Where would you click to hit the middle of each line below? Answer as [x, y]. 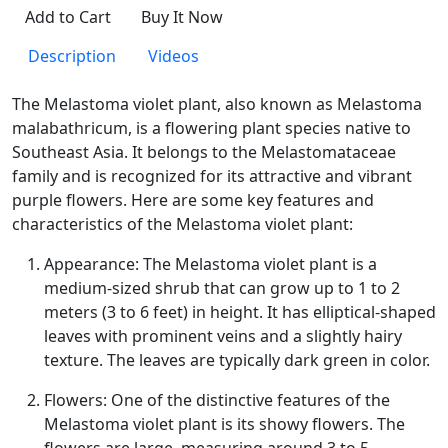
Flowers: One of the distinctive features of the [217, 400]
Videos [173, 56]
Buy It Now [182, 17]
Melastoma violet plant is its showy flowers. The [224, 424]
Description [72, 56]
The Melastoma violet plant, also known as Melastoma [217, 104]
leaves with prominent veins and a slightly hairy [223, 336]
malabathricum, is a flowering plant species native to [211, 128]
